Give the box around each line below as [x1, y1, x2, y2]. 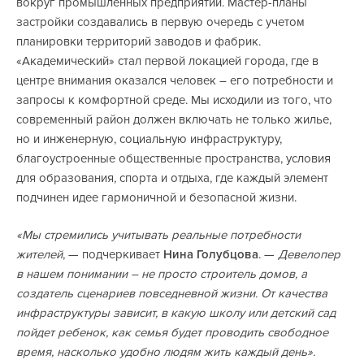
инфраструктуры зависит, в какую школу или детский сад [16, 305, 336, 321]
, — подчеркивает [63, 247, 163, 262]
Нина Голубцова [163, 247, 258, 262]
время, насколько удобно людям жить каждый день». [16, 344, 315, 360]
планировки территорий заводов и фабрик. [16, 33, 261, 49]
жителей [16, 247, 63, 262]
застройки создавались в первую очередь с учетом [16, 14, 305, 29]
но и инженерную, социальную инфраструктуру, [16, 131, 282, 146]
